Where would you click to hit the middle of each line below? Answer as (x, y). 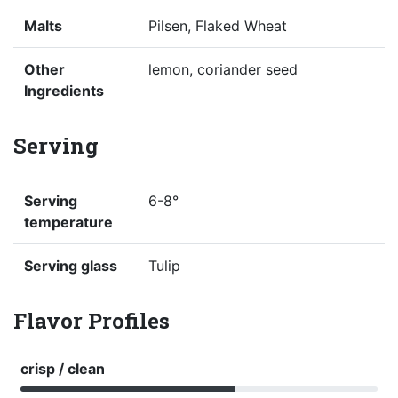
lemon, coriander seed (223, 70)
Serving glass (71, 266)
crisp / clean (63, 369)
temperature (68, 223)
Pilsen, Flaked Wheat (218, 26)
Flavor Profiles (92, 321)
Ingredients (64, 91)
